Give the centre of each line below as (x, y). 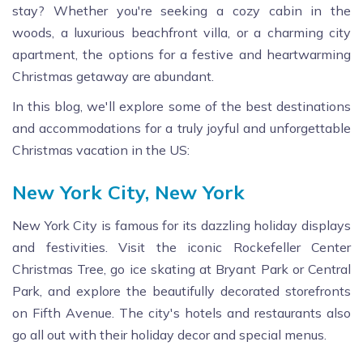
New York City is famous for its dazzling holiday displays (181, 225)
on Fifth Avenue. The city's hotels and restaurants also (181, 312)
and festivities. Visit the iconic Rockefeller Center (181, 247)
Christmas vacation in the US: (101, 149)
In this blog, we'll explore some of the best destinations (181, 106)
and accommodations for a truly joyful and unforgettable (181, 128)
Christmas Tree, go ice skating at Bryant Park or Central (181, 269)
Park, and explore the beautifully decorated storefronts (181, 290)
